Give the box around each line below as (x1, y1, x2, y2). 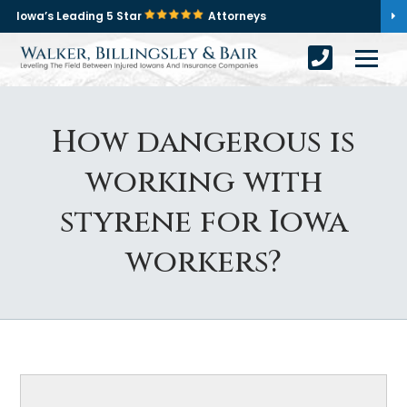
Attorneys (208, 8, 266, 24)
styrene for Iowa (59, 202, 348, 243)
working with (84, 162, 323, 203)
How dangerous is (52, 122, 355, 164)
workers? (125, 242, 282, 283)
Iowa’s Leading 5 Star (16, 8, 144, 24)
